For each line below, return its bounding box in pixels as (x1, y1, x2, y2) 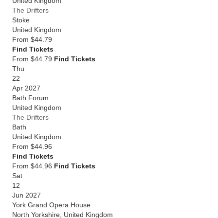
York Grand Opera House (12, 201, 91, 209)
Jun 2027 (12, 191, 41, 199)
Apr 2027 (12, 84, 40, 92)
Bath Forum (12, 94, 49, 102)
